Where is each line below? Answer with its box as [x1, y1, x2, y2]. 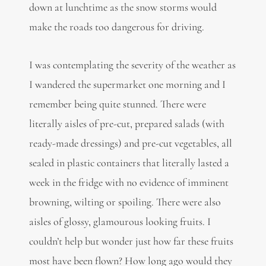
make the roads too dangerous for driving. [28, 20, 204, 33]
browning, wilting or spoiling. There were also [28, 195, 221, 209]
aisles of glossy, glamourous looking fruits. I [28, 215, 211, 229]
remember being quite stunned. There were [28, 97, 206, 111]
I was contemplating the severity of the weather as [28, 58, 236, 72]
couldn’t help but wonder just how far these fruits [28, 235, 233, 248]
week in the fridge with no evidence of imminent [28, 176, 229, 189]
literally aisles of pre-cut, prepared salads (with [28, 117, 224, 131]
